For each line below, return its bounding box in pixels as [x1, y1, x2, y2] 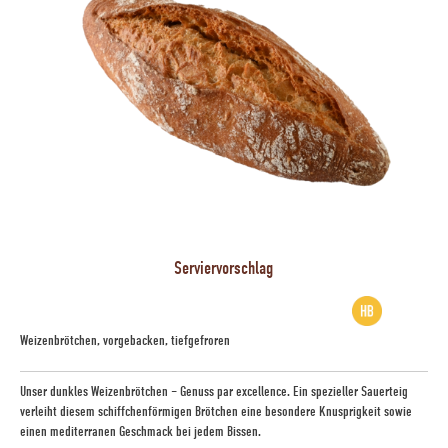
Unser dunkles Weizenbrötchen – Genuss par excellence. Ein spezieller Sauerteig [20, 382, 408, 400]
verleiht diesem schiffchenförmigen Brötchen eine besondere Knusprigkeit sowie [20, 402, 412, 420]
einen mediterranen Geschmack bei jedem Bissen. [20, 422, 261, 440]
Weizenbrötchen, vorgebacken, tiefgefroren [20, 331, 230, 349]
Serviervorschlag [174, 256, 274, 279]
